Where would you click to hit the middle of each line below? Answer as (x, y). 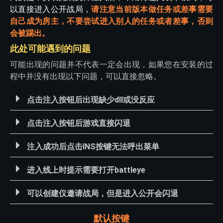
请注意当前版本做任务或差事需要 (152, 9)
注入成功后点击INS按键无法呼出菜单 (93, 147)
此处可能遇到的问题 (50, 49)
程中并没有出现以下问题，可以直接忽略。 (86, 77)
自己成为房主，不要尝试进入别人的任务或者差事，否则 (111, 21)
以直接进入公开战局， (51, 9)
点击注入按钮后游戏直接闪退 (79, 123)
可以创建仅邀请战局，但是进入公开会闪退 (103, 194)
